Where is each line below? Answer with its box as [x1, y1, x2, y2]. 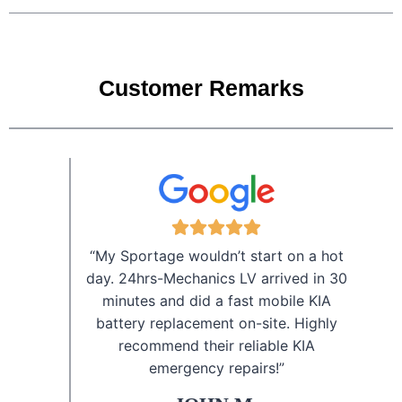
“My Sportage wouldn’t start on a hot [89, 247, 344, 266]
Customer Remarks [98, 74, 304, 100]
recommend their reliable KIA [118, 336, 315, 355]
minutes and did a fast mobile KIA [101, 292, 331, 310]
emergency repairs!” [148, 359, 284, 378]
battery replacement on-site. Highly [95, 314, 337, 333]
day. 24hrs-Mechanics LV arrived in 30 [85, 269, 347, 288]
